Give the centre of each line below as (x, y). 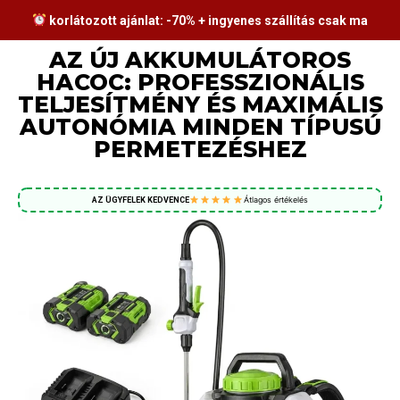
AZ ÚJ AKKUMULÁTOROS (200, 59)
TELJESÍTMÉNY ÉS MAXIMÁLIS (200, 104)
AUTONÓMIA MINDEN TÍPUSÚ (200, 126)
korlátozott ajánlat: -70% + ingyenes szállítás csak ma (207, 20)
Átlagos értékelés (276, 199)
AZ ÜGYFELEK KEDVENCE (140, 200)
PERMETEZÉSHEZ (200, 149)
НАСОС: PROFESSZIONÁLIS (200, 82)
